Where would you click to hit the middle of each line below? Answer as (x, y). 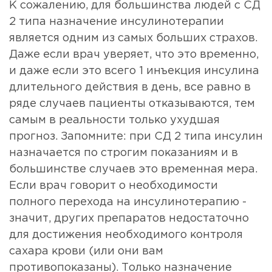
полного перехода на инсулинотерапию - (128, 202)
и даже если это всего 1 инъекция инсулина (134, 71)
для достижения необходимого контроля (126, 235)
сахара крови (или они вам (86, 252)
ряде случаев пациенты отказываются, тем (132, 104)
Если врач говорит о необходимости (114, 186)
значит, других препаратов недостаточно (129, 219)
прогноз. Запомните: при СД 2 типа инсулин (136, 137)
